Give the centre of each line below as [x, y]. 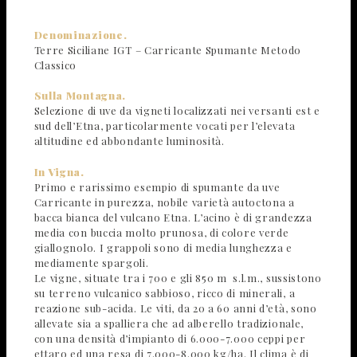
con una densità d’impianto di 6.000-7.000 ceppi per [170, 338]
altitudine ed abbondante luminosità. [129, 141]
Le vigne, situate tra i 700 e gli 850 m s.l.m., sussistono [178, 277]
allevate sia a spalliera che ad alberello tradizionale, [169, 323]
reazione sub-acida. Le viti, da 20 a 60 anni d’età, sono [175, 308]
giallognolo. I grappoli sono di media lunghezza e [163, 247]
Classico [55, 65]
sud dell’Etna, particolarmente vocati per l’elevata [165, 126]
